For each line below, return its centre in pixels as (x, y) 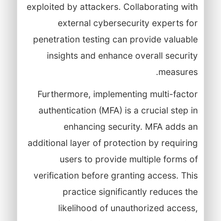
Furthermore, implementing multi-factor (117, 94)
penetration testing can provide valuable (115, 39)
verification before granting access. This (115, 175)
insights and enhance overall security (122, 55)
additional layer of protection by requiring (112, 143)
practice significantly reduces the (130, 191)
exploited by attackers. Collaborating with (112, 6)
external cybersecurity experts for (128, 23)
